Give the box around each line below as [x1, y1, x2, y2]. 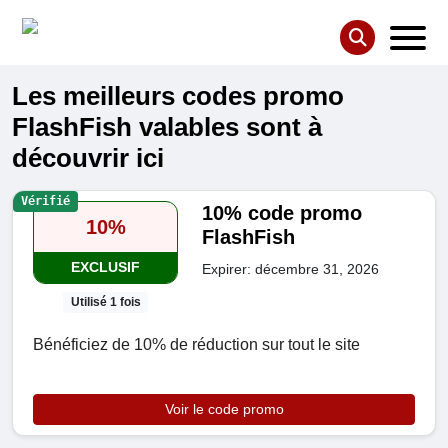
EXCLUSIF [71, 259, 141, 276]
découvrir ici [12, 143, 164, 174]
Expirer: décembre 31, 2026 [202, 261, 380, 278]
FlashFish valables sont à [12, 112, 322, 143]
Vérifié [20, 194, 70, 209]
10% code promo [202, 202, 363, 225]
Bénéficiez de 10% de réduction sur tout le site [33, 336, 360, 354]
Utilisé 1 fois [70, 295, 141, 310]
